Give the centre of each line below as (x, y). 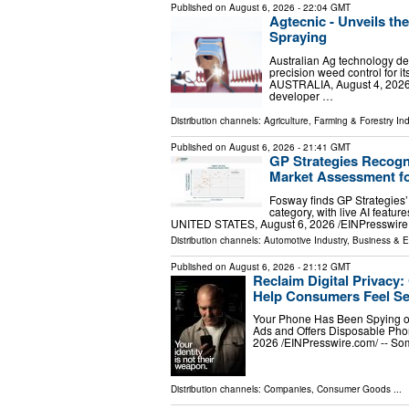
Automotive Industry (305, 240)
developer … (301, 95)
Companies (288, 388)
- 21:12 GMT (323, 266)
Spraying (298, 37)
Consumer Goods (354, 388)
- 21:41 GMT (323, 147)
